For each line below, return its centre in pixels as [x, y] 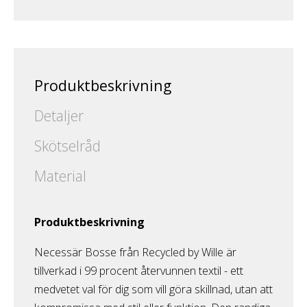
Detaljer [59, 116]
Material [60, 176]
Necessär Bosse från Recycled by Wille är [135, 252]
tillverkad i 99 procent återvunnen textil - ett [139, 270]
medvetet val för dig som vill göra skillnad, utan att [153, 289]
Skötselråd [67, 146]
